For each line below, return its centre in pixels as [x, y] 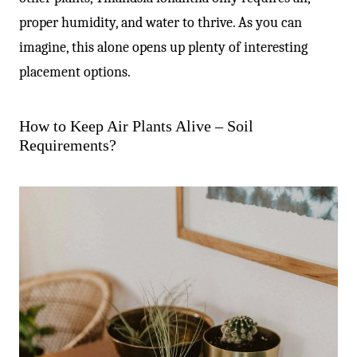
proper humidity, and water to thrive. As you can [161, 22]
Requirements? [68, 145]
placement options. [75, 72]
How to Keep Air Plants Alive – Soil [136, 126]
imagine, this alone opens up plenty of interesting [163, 47]
